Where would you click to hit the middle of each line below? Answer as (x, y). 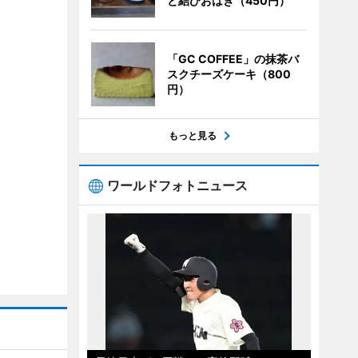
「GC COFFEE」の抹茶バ (233, 59)
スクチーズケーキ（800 (229, 74)
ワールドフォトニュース (177, 185)
